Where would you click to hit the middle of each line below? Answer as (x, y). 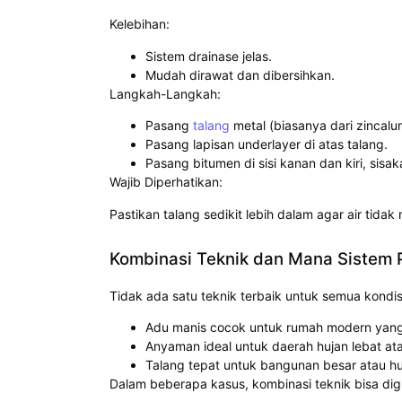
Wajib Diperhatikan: (166, 182)
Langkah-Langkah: (165, 93)
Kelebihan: (140, 24)
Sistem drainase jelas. (209, 56)
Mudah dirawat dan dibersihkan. (240, 74)
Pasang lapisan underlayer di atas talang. (267, 144)
